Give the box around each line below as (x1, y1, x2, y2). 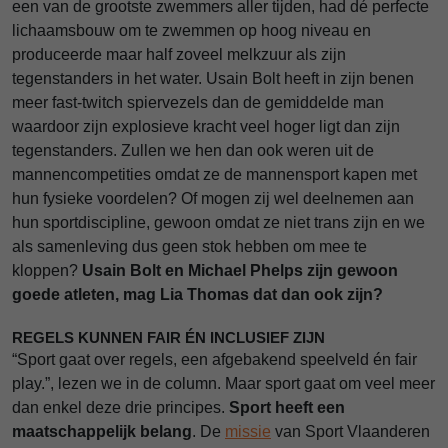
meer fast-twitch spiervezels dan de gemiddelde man (12, 94, 384, 111)
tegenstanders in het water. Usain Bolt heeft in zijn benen (12, 70, 414, 87)
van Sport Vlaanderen (271, 423, 430, 440)
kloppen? (12, 262, 82, 279)
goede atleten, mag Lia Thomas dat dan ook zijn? (12, 286, 387, 303)
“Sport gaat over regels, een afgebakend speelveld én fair (12, 351, 417, 368)
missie (225, 423, 271, 440)
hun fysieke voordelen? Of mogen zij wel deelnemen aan (12, 190, 414, 207)
